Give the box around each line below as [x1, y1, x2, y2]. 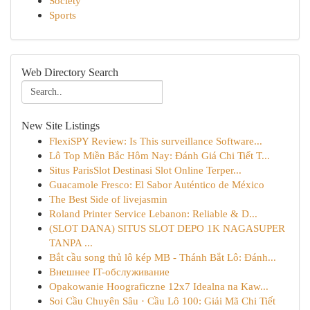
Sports [49, 9, 76, 21]
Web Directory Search [21, 66, 118, 78]
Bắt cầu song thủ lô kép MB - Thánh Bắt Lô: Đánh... [49, 251, 276, 263]
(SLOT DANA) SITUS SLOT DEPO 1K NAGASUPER [49, 222, 285, 234]
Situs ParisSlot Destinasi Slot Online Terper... [49, 164, 241, 176]
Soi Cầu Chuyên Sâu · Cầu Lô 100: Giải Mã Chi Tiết [49, 295, 275, 307]
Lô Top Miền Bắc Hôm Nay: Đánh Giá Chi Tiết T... [49, 149, 270, 161]
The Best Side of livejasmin [49, 193, 167, 205]
